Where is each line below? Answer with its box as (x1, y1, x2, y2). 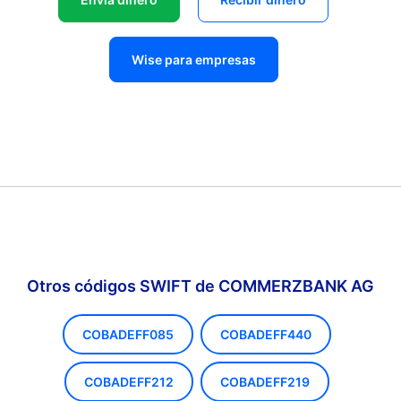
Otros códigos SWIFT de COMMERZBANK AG (27, 277, 374, 295)
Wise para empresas (131, 52, 256, 67)
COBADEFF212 (84, 374, 174, 389)
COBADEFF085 (82, 327, 174, 342)
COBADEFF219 (220, 374, 310, 389)
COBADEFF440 (220, 327, 311, 342)
